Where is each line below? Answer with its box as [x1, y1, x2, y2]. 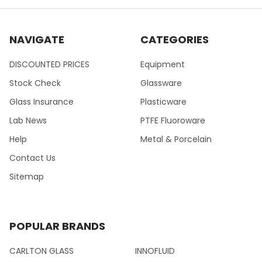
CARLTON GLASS [9, 244, 74, 257]
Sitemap [9, 170, 44, 182]
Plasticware [140, 95, 187, 108]
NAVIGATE [9, 32, 64, 47]
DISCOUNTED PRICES [9, 58, 89, 70]
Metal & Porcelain [140, 133, 212, 145]
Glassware [140, 77, 182, 89]
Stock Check [9, 77, 61, 89]
